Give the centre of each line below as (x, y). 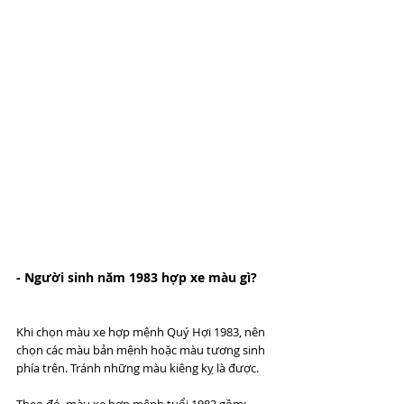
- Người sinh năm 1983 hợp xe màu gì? (137, 277)
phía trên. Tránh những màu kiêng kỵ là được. (139, 367)
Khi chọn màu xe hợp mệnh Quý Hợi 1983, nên (142, 331)
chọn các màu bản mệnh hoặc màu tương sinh (142, 349)
